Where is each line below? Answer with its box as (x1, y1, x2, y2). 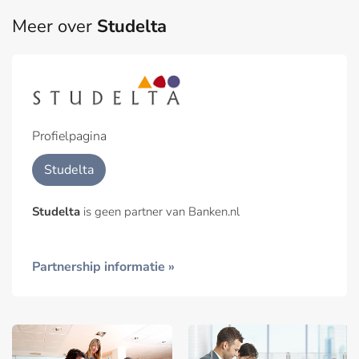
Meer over (12, 14, 97, 39)
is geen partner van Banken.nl (80, 204, 240, 220)
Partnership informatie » (32, 258, 175, 276)
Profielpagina (32, 127, 107, 146)
